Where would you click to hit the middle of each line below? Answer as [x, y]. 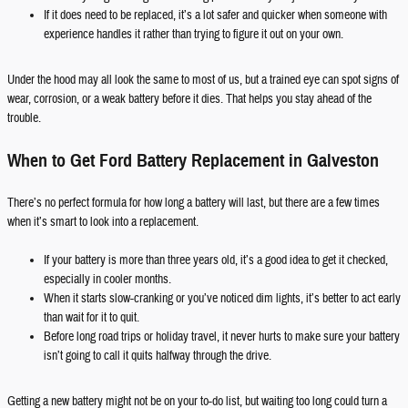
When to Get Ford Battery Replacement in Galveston [193, 161]
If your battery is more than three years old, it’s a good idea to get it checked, [216, 260]
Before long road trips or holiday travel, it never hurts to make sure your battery [222, 337]
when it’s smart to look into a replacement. [103, 222]
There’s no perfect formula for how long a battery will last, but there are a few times [194, 203]
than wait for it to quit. [92, 318]
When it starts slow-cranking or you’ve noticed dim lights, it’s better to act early [222, 299]
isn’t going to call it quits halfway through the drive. [158, 356]
